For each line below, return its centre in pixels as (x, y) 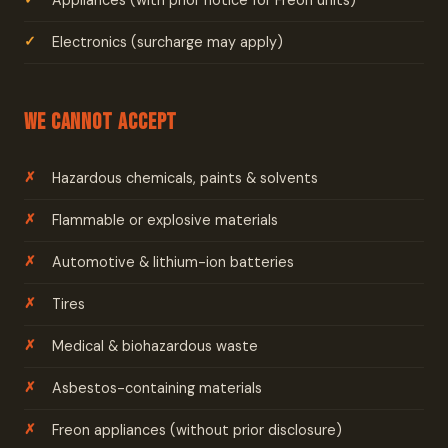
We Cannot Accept (101, 122)
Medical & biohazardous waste (155, 346)
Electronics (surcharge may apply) (167, 42)
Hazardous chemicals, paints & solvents (185, 178)
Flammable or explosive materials (165, 220)
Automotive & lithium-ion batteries (173, 262)
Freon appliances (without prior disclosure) (197, 430)
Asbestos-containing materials (157, 388)
